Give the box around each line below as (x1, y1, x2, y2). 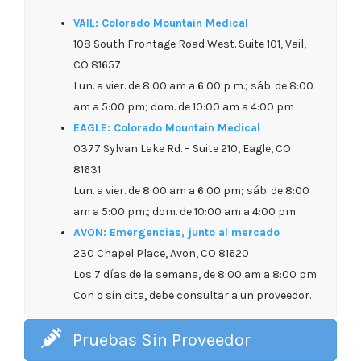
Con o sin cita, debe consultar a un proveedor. (73, 288, 311, 302)
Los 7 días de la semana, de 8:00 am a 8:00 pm (73, 267, 317, 281)
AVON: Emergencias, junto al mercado (73, 225, 280, 239)
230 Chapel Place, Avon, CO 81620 (73, 246, 249, 260)
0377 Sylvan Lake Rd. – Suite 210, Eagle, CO (73, 141, 291, 156)
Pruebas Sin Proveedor (73, 329, 251, 351)
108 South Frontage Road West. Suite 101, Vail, (73, 36, 306, 51)
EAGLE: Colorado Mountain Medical (73, 120, 260, 135)
